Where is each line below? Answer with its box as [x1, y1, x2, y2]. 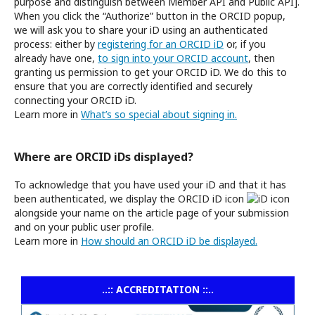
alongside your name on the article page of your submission [14, 206, 289, 219]
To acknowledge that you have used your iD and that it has [14, 178, 286, 191]
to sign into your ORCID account [98, 51, 248, 65]
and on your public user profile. [14, 220, 154, 233]
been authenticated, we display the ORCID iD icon [14, 192, 247, 205]
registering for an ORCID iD [98, 37, 224, 51]
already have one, [14, 51, 98, 65]
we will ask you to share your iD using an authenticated [14, 23, 268, 37]
